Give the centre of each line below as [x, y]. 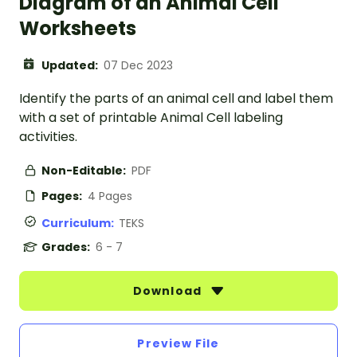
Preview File [178, 344]
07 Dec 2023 [138, 66]
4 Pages [110, 196]
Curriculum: [80, 224]
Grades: [67, 247]
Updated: [71, 66]
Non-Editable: [85, 171]
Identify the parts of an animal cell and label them [176, 99]
